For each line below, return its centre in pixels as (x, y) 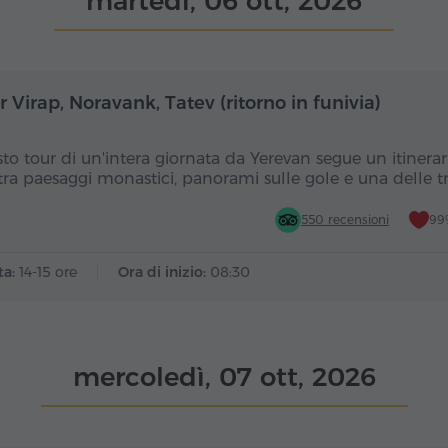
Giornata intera (172, 99)
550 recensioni (345, 219)
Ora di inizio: (164, 272)
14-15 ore (48, 272)
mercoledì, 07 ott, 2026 (224, 377)
